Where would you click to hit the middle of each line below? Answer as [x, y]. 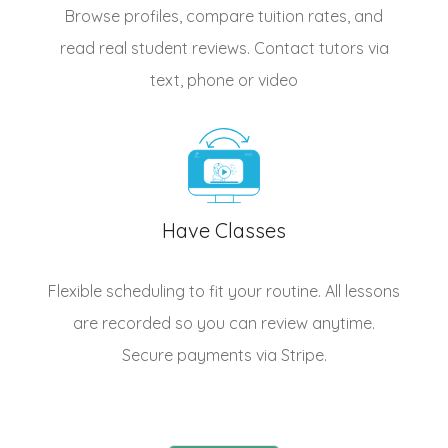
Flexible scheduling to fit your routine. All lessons [224, 291]
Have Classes [224, 231]
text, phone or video [224, 80]
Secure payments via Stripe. [224, 355]
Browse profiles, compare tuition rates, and [224, 16]
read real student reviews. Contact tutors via [224, 48]
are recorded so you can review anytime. [224, 323]
